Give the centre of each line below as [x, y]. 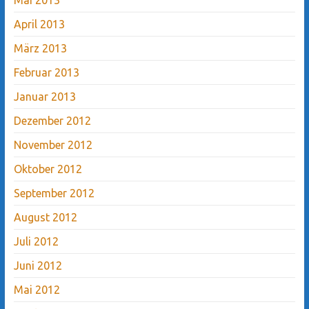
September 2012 [54, 193]
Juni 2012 [38, 265]
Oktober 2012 [48, 169]
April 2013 [39, 24]
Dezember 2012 [52, 120]
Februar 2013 [46, 72]
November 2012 [53, 144]
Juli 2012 [36, 241]
